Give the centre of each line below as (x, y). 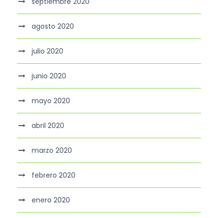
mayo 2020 (51, 101)
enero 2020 (51, 200)
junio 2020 (49, 76)
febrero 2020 (54, 175)
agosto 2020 (53, 27)
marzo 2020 (52, 151)
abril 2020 (48, 126)
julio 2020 (47, 51)
